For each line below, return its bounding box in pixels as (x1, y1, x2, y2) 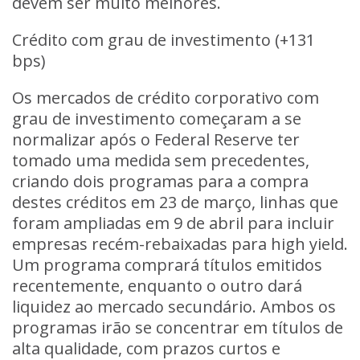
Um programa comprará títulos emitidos (12, 254, 322, 276)
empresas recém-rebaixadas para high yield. (12, 233, 348, 255)
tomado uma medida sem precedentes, (12, 149, 309, 171)
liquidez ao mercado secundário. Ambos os (12, 296, 336, 317)
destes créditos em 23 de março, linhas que (12, 191, 338, 213)
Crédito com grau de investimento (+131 (12, 29, 315, 51)
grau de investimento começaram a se (12, 108, 301, 129)
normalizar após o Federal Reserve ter (12, 129, 300, 150)
